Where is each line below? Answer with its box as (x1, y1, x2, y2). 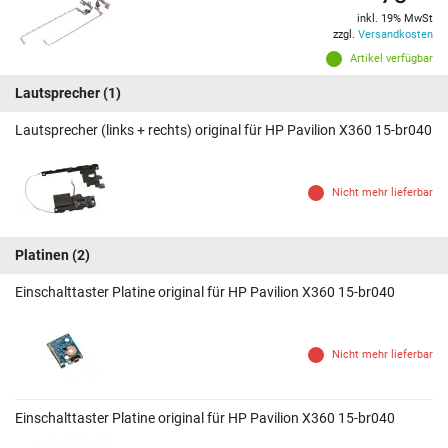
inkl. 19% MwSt (357, 12, 433, 26)
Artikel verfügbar (350, 52, 433, 66)
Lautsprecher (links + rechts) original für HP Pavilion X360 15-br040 (15, 122, 432, 139)
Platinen (15, 247, 69, 264)
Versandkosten (358, 28, 433, 42)
